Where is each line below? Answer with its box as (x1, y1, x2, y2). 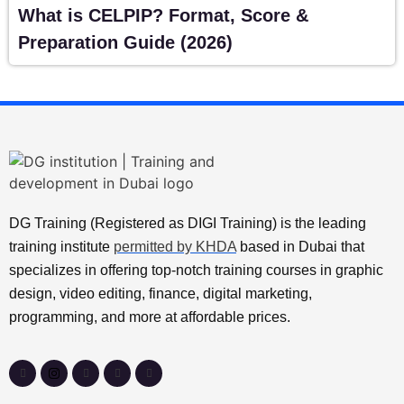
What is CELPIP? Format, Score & (18, 5, 308, 25)
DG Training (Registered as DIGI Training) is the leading (9, 215, 366, 231)
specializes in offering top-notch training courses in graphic (9, 262, 383, 278)
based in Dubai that (236, 238, 364, 254)
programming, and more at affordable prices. (9, 308, 294, 325)
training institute (9, 238, 114, 254)
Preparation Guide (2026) (18, 32, 233, 52)
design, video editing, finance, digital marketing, (9, 285, 312, 301)
